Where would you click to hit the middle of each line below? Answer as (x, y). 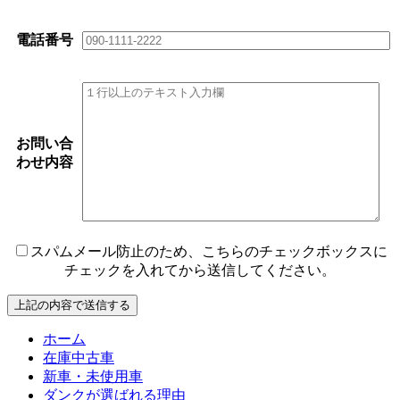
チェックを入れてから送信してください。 (200, 271)
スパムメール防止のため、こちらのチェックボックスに (209, 252)
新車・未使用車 (93, 377)
